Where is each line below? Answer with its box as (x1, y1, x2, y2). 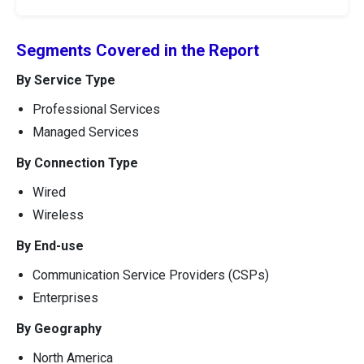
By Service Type (16, 71, 115, 88)
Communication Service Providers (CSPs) (32, 266, 269, 283)
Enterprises (32, 289, 98, 305)
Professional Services (32, 101, 160, 117)
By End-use (16, 237, 84, 253)
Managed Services (32, 123, 139, 140)
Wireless (32, 206, 84, 223)
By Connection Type (16, 154, 138, 171)
